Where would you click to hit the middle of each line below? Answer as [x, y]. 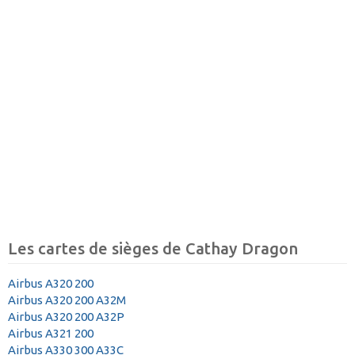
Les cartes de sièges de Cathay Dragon [153, 248]
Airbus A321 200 [51, 334]
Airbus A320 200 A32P [66, 317]
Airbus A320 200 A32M [67, 300]
